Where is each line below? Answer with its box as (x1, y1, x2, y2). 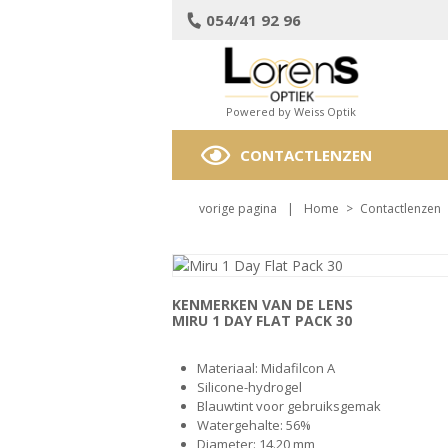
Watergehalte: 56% (197, 416, 311, 434)
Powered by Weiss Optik (226, 104, 357, 119)
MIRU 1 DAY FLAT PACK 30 (172, 311, 352, 330)
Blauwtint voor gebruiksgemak (197, 397, 381, 415)
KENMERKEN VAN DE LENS (172, 295, 353, 314)
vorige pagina (199, 200, 277, 217)
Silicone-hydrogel (197, 378, 302, 396)
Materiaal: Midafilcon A (197, 359, 335, 377)
